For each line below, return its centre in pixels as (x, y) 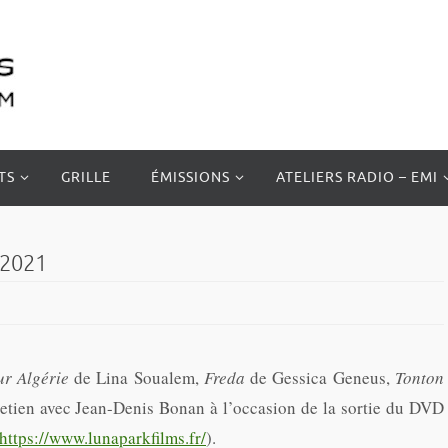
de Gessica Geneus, (323, 377)
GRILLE (86, 177)
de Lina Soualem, (136, 377)
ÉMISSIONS (190, 177)
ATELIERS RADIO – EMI (357, 177)
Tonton (420, 377)
